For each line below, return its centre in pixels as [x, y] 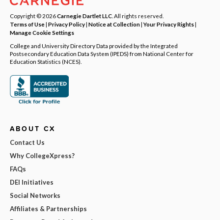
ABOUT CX [33, 129]
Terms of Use [27, 24]
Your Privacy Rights [169, 24]
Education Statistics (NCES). [46, 61]
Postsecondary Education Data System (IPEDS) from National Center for [102, 53]
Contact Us [27, 143]
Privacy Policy [67, 24]
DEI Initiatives [32, 182]
